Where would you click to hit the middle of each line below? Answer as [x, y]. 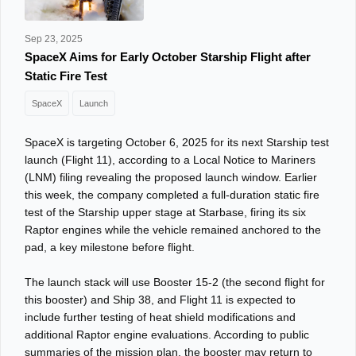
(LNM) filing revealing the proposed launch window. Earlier [171, 177]
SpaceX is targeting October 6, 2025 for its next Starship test [177, 142]
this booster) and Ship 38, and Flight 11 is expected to [160, 300]
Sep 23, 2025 [54, 39]
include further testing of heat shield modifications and [160, 317]
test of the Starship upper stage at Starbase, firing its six [165, 212]
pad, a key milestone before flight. [111, 247]
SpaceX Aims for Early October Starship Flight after [168, 57]
